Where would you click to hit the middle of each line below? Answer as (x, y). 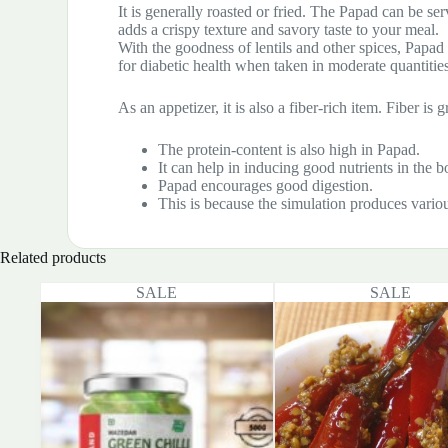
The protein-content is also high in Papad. (289, 149)
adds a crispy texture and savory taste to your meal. (279, 29)
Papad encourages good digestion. (266, 185)
